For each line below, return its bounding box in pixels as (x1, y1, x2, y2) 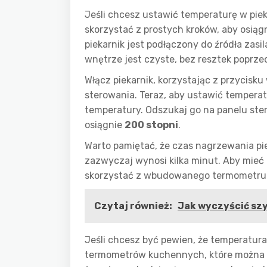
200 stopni (125, 119, 178, 131)
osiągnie (85, 119, 125, 131)
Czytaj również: (94, 200, 174, 212)
